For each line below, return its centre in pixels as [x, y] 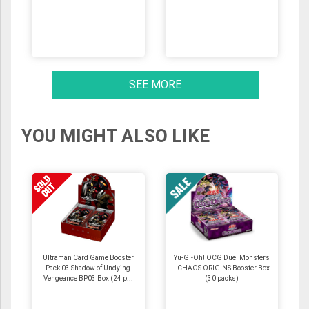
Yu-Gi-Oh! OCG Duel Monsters [221, 257]
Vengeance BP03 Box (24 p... [88, 278]
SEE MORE [155, 84]
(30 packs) [221, 278]
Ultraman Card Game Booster [88, 257]
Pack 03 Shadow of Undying [88, 268]
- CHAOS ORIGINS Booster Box [221, 268]
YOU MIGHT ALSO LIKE [116, 136]
